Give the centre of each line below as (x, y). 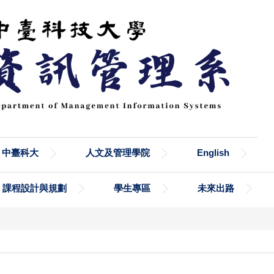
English (213, 152)
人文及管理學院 (117, 152)
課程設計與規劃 (34, 188)
